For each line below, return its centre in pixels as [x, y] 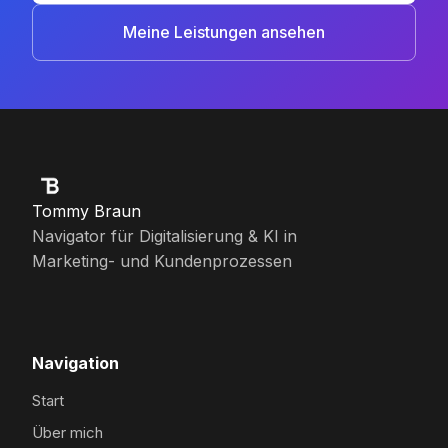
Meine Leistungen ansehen [224, 32]
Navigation [75, 362]
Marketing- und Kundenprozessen [162, 260]
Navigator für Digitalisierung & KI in [164, 235]
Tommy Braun [86, 210]
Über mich [67, 432]
